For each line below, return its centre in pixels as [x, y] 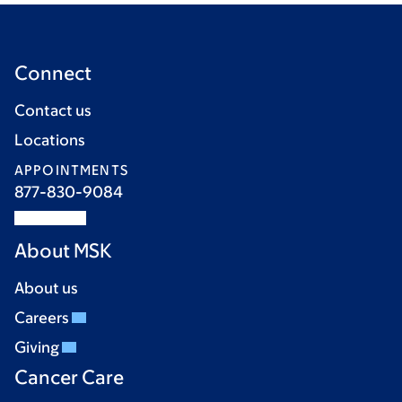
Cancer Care [69, 377]
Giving [38, 347]
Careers [43, 318]
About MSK [63, 251]
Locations [50, 140]
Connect [53, 73]
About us [46, 288]
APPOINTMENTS [71, 170]
